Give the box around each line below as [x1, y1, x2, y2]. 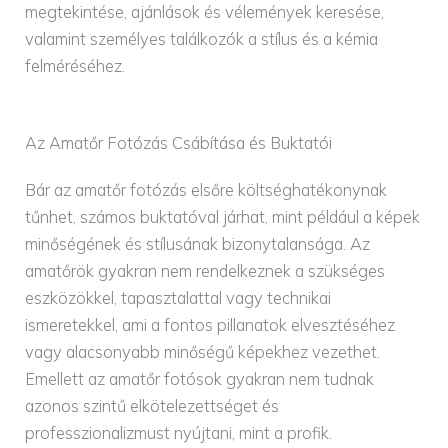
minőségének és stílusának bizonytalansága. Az [25, 234, 371, 255]
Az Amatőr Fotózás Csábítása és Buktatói [25, 133, 333, 154]
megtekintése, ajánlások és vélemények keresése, [25, 2, 385, 23]
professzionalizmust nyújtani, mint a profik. [25, 423, 333, 444]
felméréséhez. [25, 56, 126, 77]
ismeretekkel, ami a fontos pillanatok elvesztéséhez [25, 315, 396, 336]
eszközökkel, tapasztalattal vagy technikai [25, 288, 332, 309]
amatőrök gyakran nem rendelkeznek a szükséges [25, 261, 386, 282]
